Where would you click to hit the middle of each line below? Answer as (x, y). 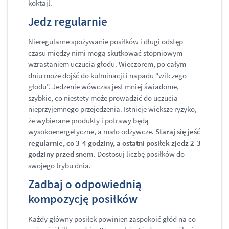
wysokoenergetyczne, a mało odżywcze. (92, 132)
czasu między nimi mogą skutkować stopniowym (105, 53)
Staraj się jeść (178, 132)
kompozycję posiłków (83, 199)
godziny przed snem (61, 154)
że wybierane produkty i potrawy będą (88, 121)
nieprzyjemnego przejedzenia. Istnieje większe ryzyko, (112, 109)
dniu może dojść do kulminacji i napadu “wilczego (107, 76)
